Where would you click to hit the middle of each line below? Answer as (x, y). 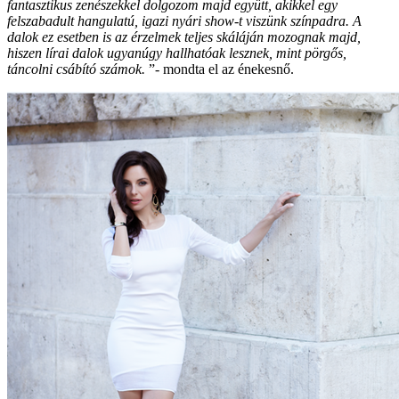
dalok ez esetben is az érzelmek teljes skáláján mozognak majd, (184, 37)
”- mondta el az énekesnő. (220, 69)
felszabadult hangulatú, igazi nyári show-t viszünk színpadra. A (184, 20)
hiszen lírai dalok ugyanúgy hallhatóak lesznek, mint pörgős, (177, 53)
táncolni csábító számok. (76, 69)
